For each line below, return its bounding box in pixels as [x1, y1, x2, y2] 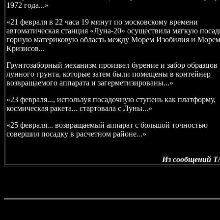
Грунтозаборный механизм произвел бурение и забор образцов [6, 61, 218, 69]
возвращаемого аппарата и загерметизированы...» [6, 79, 173, 87]
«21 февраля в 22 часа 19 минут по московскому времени [6, 18, 198, 26]
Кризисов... [6, 44, 45, 53]
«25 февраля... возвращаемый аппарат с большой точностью [6, 121, 208, 129]
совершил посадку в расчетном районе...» [6, 130, 146, 138]
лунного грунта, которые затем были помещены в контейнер [6, 70, 211, 78]
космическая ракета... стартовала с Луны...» [6, 104, 152, 112]
